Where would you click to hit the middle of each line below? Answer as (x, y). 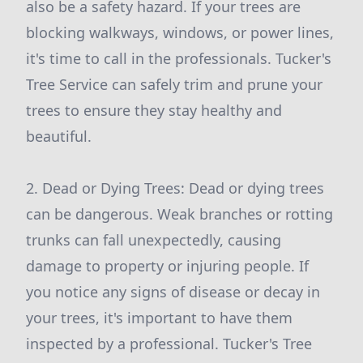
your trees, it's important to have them (159, 318)
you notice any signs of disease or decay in (173, 292)
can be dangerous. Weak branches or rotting (179, 214)
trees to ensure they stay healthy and (154, 110)
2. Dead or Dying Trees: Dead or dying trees (175, 188)
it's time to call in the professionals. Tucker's (179, 58)
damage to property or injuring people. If (167, 266)
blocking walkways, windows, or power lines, (180, 32)
